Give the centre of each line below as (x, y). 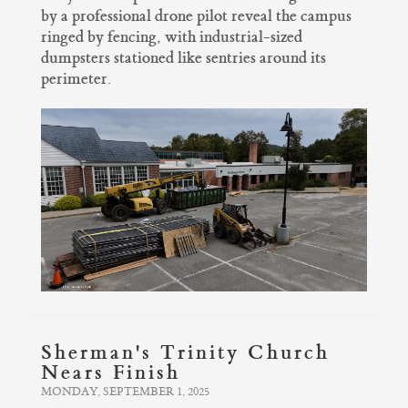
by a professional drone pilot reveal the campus (196, 15)
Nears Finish (111, 373)
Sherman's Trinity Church (185, 353)
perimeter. (76, 78)
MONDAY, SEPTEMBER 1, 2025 (125, 393)
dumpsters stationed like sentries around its (184, 57)
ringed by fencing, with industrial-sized (172, 36)
